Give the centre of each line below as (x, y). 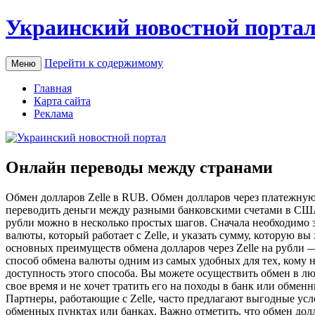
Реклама (53, 113)
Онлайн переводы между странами (139, 167)
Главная (53, 88)
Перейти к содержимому (104, 63)
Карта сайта (62, 101)
